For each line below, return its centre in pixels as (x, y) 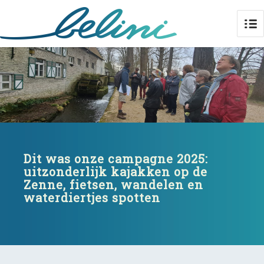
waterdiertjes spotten (92, 197)
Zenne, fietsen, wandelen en (113, 184)
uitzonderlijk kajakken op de (115, 171)
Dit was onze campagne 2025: (116, 159)
